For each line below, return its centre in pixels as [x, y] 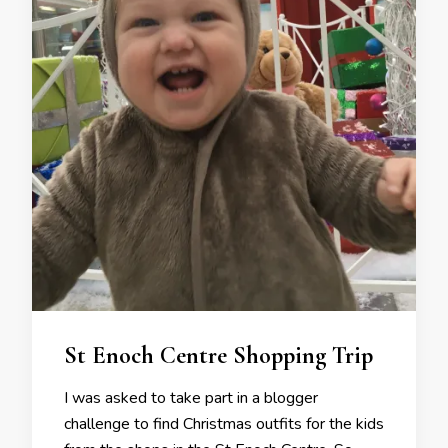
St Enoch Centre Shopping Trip [218, 355]
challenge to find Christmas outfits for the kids [224, 424]
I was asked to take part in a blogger [191, 398]
